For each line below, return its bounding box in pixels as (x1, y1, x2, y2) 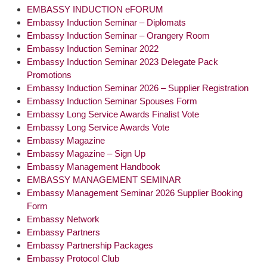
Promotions (27, 69, 72, 80)
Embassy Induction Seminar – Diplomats (27, 17, 186, 27)
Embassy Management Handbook (27, 161, 160, 172)
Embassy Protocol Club (27, 253, 119, 263)
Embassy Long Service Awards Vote (27, 122, 169, 132)
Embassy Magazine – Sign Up (27, 148, 145, 159)
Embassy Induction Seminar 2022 (27, 43, 159, 54)
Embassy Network (27, 213, 100, 224)
